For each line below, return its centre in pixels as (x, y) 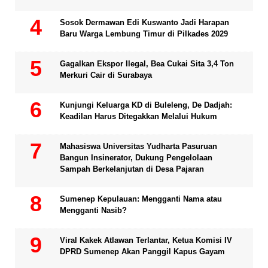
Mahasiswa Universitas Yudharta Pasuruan (138, 146)
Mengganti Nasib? (93, 210)
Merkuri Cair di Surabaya (106, 75)
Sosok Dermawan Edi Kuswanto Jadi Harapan (144, 22)
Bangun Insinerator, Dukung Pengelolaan (136, 157)
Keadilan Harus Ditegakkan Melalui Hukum (138, 116)
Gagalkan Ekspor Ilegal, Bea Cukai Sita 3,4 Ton (147, 63)
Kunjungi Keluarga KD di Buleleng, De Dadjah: (146, 105)
